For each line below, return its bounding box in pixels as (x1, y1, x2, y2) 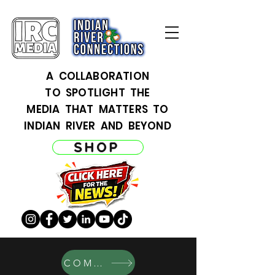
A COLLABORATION (46, 69, 149, 83)
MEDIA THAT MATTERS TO (26, 102, 169, 117)
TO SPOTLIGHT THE (45, 85, 150, 100)
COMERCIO (64, 257, 133, 269)
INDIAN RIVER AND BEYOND (24, 118, 171, 133)
